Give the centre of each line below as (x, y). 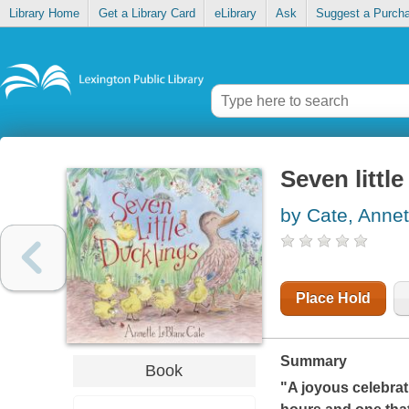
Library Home (44, 14)
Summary (313, 362)
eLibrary (235, 14)
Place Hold (333, 299)
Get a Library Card (147, 14)
